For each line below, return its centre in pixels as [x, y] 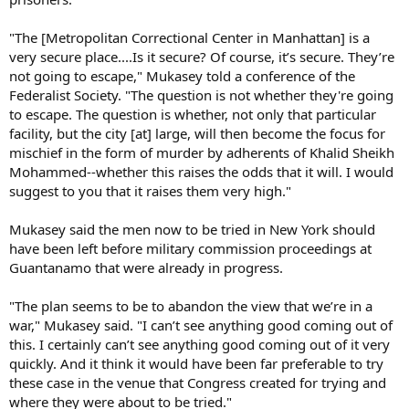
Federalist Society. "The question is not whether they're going [201, 95]
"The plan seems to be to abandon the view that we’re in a [191, 306]
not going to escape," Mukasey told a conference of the [182, 76]
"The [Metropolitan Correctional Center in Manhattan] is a [189, 37]
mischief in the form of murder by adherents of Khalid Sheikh [202, 152]
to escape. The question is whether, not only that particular [193, 114]
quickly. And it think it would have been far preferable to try [196, 363]
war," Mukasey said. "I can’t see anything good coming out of [201, 325]
